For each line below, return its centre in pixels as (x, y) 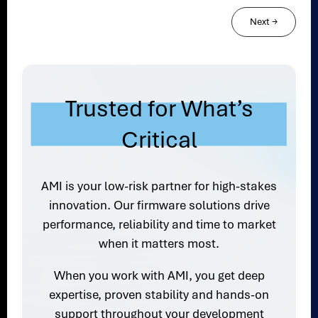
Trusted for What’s (159, 109)
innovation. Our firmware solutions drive (159, 205)
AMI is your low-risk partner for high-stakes (159, 186)
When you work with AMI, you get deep (159, 276)
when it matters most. (159, 244)
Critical (159, 140)
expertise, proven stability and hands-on (159, 295)
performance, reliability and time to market (159, 225)
